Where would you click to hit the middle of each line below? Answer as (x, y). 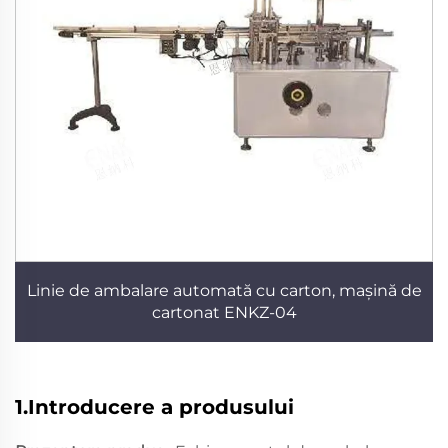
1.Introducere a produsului (154, 406)
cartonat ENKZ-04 (224, 312)
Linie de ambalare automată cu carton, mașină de (224, 290)
